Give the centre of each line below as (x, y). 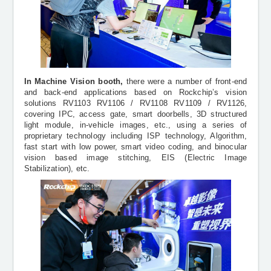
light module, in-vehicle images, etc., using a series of (135, 125)
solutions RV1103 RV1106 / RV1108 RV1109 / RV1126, (135, 103)
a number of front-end (207, 81)
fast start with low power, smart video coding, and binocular (135, 147)
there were (145, 81)
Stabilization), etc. (57, 168)
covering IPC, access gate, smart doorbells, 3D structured (135, 114)
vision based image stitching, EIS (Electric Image (135, 158)
